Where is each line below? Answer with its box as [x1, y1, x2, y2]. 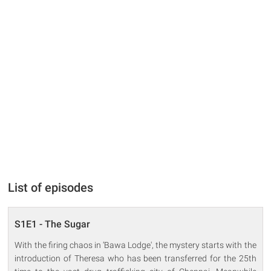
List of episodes [8, 180, 94, 195]
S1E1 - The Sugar [15, 218, 91, 230]
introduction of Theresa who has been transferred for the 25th [15, 253, 256, 263]
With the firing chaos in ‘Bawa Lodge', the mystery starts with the [15, 240, 256, 250]
